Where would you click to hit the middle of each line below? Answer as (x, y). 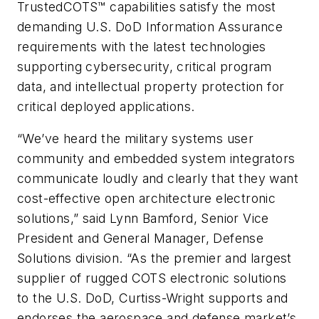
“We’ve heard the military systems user (136, 139)
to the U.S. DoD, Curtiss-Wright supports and (153, 298)
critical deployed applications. (106, 106)
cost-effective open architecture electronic (147, 199)
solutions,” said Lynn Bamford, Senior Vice (143, 219)
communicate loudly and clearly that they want (158, 179)
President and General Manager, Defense (141, 239)
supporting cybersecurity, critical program (145, 66)
